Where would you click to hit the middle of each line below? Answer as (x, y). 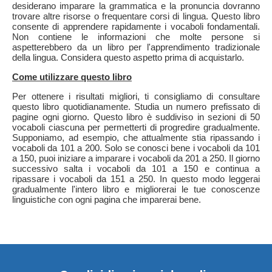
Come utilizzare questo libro (72, 77)
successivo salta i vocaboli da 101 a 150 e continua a (136, 168)
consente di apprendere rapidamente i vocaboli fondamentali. (136, 26)
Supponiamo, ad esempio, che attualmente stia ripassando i (136, 138)
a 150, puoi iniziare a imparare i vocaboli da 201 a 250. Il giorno (136, 158)
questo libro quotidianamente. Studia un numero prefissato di (136, 107)
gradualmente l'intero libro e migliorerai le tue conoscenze (136, 189)
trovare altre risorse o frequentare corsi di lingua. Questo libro (136, 16)
